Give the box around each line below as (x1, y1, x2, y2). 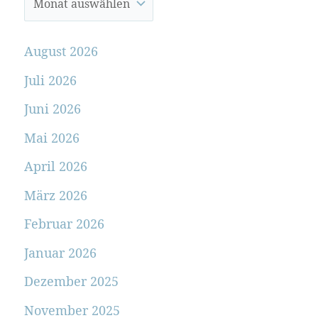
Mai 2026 (23, 128, 79, 146)
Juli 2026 (23, 71, 77, 89)
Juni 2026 (23, 100, 81, 118)
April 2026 (23, 158, 87, 175)
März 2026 (23, 186, 87, 204)
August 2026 (23, 43, 98, 60)
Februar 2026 (23, 215, 104, 233)
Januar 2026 (23, 243, 97, 261)
